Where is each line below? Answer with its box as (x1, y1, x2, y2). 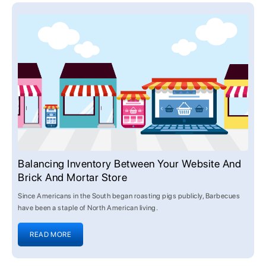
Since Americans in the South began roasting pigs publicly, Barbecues (18, 192, 240, 200)
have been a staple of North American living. (18, 204, 158, 212)
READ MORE (30, 230, 72, 239)
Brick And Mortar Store (18, 171, 127, 183)
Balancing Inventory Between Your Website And (18, 157, 241, 170)
